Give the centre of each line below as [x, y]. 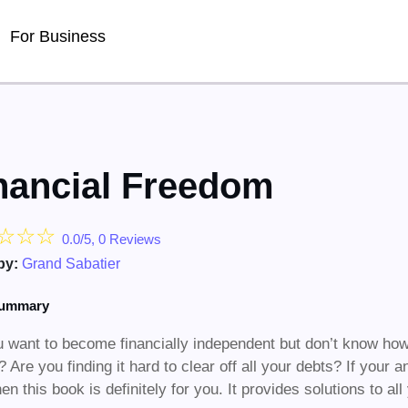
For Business [58, 36]
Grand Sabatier [71, 264]
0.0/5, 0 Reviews [112, 239]
